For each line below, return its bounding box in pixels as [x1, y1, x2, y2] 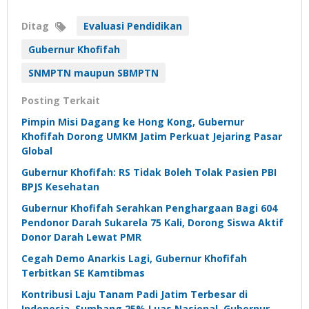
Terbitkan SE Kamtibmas [21, 266, 145, 279]
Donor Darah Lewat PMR [21, 230, 141, 243]
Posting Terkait [21, 93, 100, 107]
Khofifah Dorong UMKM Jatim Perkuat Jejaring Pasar [21, 129, 282, 143]
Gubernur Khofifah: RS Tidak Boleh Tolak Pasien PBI [21, 165, 277, 179]
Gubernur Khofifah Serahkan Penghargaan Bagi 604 [21, 201, 277, 215]
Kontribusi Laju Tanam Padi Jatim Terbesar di [21, 287, 248, 301]
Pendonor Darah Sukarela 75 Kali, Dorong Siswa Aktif [21, 215, 283, 229]
